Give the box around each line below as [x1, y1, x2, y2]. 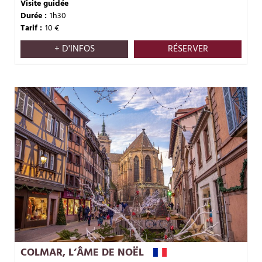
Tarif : [20, 21, 42, 35]
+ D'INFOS [54, 41, 95, 57]
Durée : [20, 9, 47, 23]
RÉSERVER [167, 41, 208, 57]
